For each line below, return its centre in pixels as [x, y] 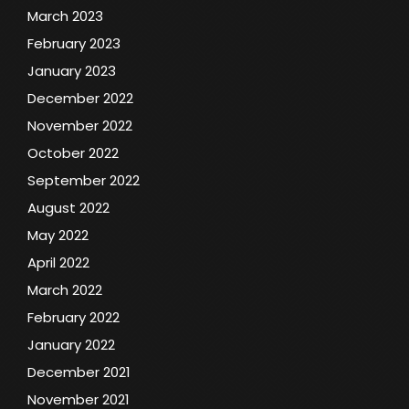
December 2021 [79, 372]
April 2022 [58, 262]
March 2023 [65, 16]
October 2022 [73, 152]
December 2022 [80, 98]
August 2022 [68, 207]
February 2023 [74, 43]
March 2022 [65, 289]
